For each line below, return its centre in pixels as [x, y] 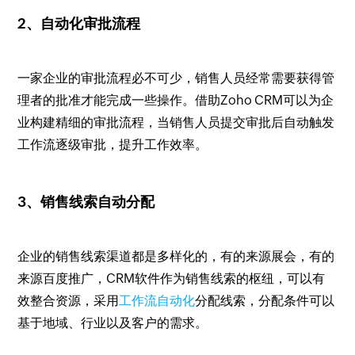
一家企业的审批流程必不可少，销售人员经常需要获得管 [176, 78]
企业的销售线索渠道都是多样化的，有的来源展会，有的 [176, 256]
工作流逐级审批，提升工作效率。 [113, 145]
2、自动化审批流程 [79, 23]
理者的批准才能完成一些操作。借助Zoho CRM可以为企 [176, 100]
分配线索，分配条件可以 [265, 301]
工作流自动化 [157, 301]
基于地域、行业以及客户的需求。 [113, 323]
